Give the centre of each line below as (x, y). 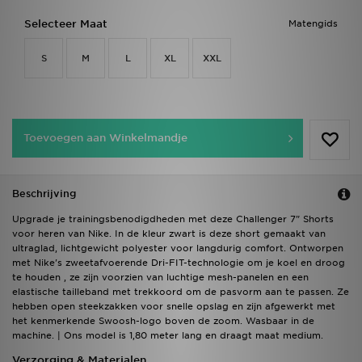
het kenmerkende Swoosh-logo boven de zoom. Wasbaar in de (163, 321)
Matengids (313, 24)
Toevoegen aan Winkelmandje (105, 138)
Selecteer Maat (66, 24)
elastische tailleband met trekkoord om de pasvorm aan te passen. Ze (181, 292)
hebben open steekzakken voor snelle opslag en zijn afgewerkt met (174, 307)
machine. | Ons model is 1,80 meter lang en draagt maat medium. (168, 336)
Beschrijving (44, 194)
